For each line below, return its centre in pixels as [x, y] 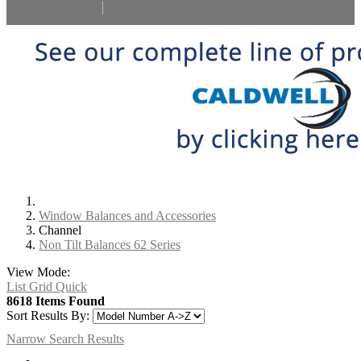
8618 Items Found [56, 301]
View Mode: [38, 272]
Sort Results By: [48, 316]
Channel [60, 230]
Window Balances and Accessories [127, 216]
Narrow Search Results [65, 339]
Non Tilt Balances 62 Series [110, 245]
